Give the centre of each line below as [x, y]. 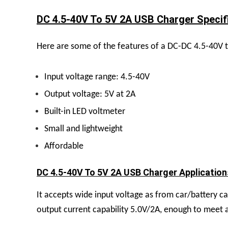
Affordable [64, 146]
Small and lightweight [83, 129]
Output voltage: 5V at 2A [90, 94]
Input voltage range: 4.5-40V [97, 77]
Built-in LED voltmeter [85, 111]
